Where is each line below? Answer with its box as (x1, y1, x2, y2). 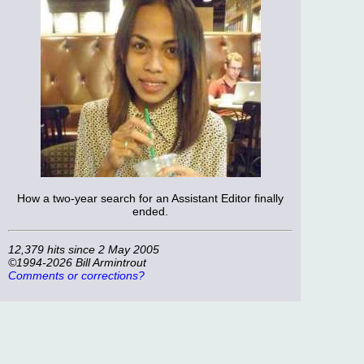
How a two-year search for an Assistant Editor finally (17, 192, 284, 206)
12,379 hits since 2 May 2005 (8, 243, 159, 257)
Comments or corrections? (8, 269, 145, 283)
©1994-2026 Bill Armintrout (8, 256, 146, 270)
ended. (132, 205, 168, 219)
